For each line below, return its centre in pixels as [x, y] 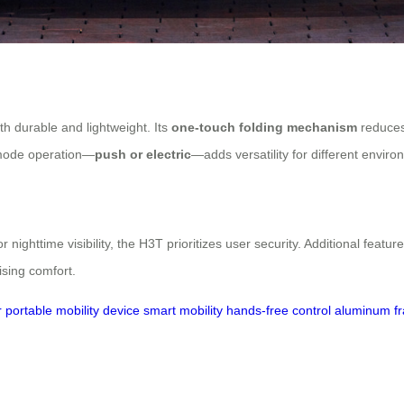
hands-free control [279, 311]
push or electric [143, 155]
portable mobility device [73, 311]
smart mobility [183, 311]
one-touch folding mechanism [264, 128]
